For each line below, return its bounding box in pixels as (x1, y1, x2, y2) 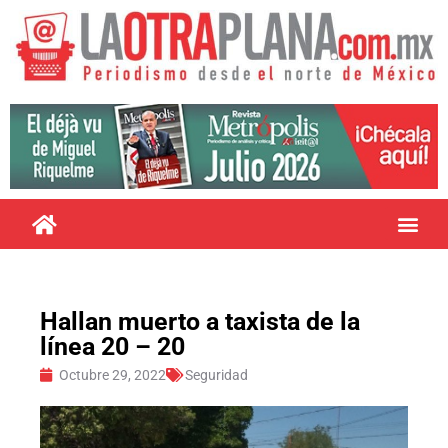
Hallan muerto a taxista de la (40, 306, 360, 336)
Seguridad (185, 366, 248, 383)
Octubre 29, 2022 (59, 366, 166, 383)
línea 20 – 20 (40, 331, 185, 361)
